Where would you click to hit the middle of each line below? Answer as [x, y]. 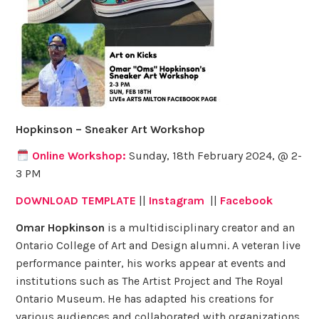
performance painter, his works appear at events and [151, 263]
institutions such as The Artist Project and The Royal [150, 281]
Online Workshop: [79, 156]
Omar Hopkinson [61, 228]
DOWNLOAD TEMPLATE [76, 201]
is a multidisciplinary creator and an [200, 228]
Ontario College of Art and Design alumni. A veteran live [158, 245]
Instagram [178, 201]
